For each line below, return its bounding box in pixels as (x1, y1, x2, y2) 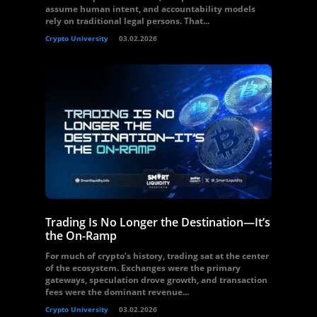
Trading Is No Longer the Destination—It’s (45, 214, 270, 230)
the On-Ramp (45, 228, 117, 243)
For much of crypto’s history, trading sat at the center (45, 250, 269, 262)
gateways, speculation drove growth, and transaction (45, 274, 267, 286)
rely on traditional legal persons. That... (45, 15, 209, 27)
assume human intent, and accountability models (45, 3, 255, 15)
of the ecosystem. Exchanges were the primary (45, 262, 241, 274)
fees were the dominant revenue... (45, 286, 189, 298)
